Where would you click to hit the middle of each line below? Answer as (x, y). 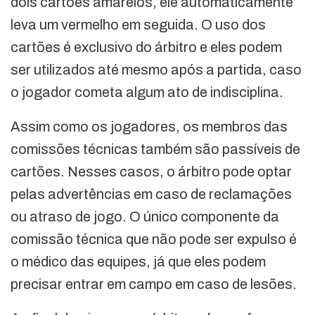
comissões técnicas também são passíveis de (155, 149)
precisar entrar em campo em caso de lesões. (154, 284)
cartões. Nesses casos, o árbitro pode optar (151, 171)
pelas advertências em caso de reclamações (151, 194)
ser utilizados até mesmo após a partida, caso (156, 69)
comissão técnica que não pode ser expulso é (154, 239)
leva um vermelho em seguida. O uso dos (138, 24)
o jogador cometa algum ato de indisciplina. (147, 92)
